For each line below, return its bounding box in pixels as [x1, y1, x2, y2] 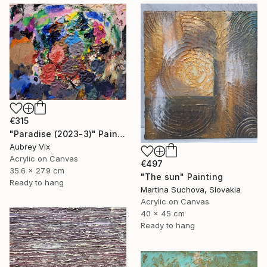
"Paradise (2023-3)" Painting [117, 128, 125, 139]
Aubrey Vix [10, 141, 50, 151]
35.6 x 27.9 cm [10, 165, 64, 175]
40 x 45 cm [141, 208, 185, 218]
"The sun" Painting [141, 171, 223, 182]
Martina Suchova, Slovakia [141, 184, 241, 194]
